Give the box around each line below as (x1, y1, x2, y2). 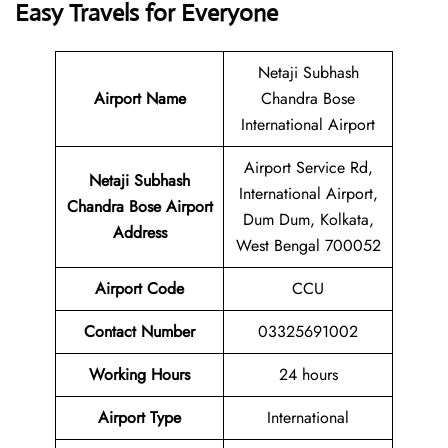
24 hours (278, 363, 338, 387)
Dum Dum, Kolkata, (242, 208, 374, 232)
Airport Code (95, 277, 184, 301)
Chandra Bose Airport (66, 195, 213, 219)
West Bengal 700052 (235, 234, 381, 258)
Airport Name (93, 87, 186, 111)
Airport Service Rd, (243, 156, 373, 180)
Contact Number (84, 320, 195, 344)
